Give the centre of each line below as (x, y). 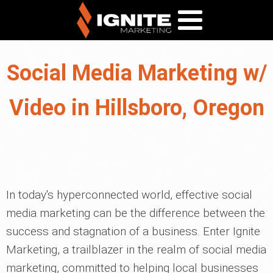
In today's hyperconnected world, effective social (129, 195)
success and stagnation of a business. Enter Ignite (133, 231)
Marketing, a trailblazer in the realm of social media (136, 250)
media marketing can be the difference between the (136, 213)
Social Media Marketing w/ (136, 73)
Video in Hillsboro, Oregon (136, 108)
